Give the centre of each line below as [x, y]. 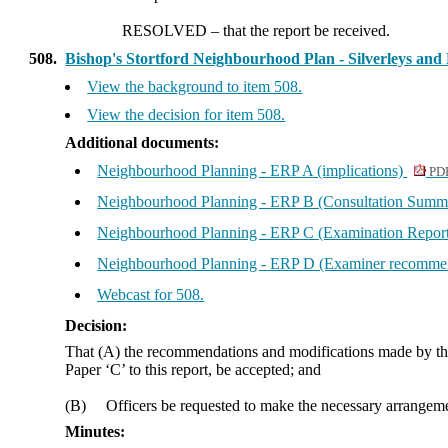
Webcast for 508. [151, 294]
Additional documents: [142, 142]
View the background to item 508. [195, 86]
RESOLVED [164, 30]
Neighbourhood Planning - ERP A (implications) [252, 170]
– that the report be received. [300, 30]
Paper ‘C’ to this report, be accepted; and [193, 369]
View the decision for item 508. [186, 114]
